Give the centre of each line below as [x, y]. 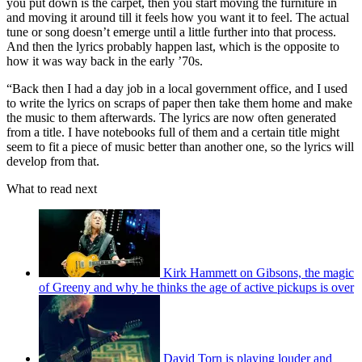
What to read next [52, 188]
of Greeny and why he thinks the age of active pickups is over [196, 287]
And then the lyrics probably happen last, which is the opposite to [173, 46]
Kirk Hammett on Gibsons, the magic [259, 272]
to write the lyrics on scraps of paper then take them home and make [179, 103]
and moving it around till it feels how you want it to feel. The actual [178, 17]
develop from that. [53, 161]
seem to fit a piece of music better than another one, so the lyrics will [180, 146]
